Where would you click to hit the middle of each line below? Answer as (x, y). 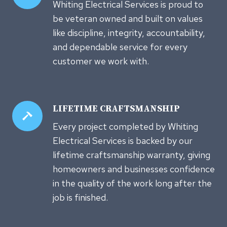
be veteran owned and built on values (128, 18)
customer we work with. (101, 61)
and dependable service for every (120, 47)
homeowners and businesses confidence (134, 169)
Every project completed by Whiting (125, 126)
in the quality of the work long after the (132, 183)
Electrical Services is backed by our (123, 140)
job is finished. (80, 197)
